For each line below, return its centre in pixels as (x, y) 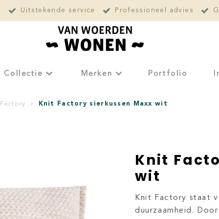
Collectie (23, 74)
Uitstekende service (58, 11)
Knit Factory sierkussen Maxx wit (103, 103)
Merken (97, 74)
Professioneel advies (154, 11)
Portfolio (168, 74)
